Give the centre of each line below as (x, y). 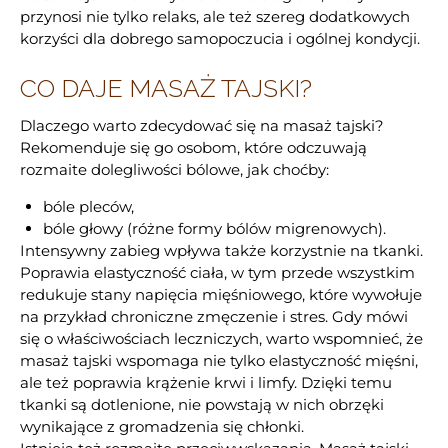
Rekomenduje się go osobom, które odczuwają (193, 148)
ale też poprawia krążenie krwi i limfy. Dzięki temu (206, 383)
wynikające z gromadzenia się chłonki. (162, 427)
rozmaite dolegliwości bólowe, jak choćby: (174, 170)
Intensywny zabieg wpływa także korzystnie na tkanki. (221, 251)
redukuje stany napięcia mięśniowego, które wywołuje (221, 295)
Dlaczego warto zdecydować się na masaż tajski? (202, 126)
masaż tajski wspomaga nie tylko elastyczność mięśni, (219, 361)
